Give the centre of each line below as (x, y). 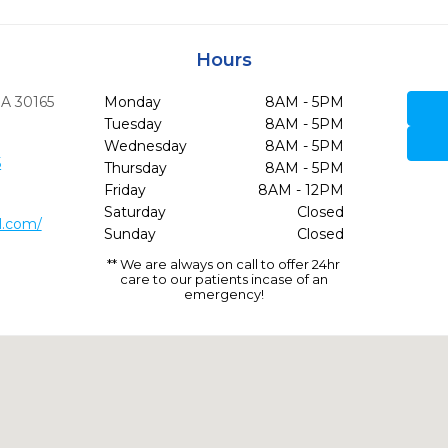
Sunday (129, 234)
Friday (124, 190)
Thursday (135, 168)
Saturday (134, 212)
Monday (132, 102)
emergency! (223, 294)
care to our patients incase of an (223, 279)
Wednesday (145, 146)
